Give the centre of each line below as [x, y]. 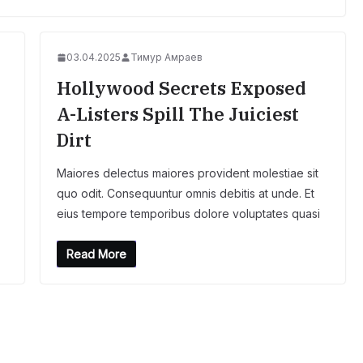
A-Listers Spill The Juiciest [177, 114]
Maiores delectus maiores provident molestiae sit [187, 173]
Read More [96, 254]
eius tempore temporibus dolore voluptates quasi [188, 214]
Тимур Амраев [166, 58]
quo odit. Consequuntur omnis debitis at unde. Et [185, 194]
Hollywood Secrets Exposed [181, 88]
